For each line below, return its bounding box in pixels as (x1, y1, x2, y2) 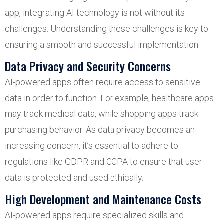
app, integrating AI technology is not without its (5, 7, 185, 18)
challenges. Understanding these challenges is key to (5, 23, 208, 34)
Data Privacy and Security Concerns (5, 56, 171, 75)
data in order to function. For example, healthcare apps (5, 92, 214, 103)
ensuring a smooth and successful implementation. (5, 39, 200, 50)
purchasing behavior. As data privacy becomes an (5, 124, 195, 135)
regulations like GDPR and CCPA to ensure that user (5, 156, 202, 167)
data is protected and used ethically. (5, 172, 143, 183)
